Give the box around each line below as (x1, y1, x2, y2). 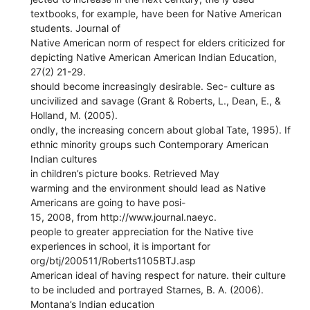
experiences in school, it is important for (30, 239, 211, 252)
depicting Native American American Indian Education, (30, 51, 277, 63)
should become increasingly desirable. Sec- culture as (30, 80, 275, 92)
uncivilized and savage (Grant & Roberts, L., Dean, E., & (30, 94, 282, 107)
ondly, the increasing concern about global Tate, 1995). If (30, 123, 291, 136)
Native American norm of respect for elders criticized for (30, 36, 286, 48)
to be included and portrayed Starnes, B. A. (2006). (30, 283, 264, 295)
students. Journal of (30, 21, 121, 34)
